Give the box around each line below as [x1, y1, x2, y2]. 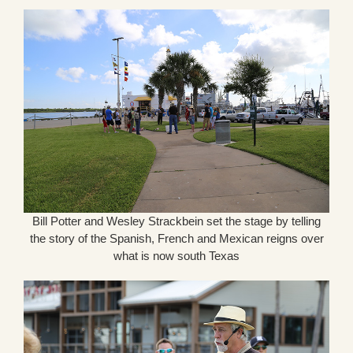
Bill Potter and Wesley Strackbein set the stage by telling [32, 214, 321, 229]
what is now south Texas [113, 249, 240, 263]
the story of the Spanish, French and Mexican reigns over [29, 232, 324, 246]
